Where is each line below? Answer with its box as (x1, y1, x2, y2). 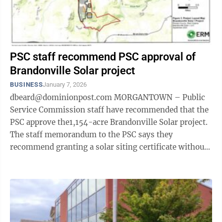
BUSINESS (10, 81, 43, 88)
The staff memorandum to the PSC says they (10, 130, 173, 139)
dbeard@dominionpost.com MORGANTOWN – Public (10, 93, 114, 102)
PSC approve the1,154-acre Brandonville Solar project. (10, 117, 208, 127)
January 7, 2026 (43, 81, 87, 88)
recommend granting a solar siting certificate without (10, 142, 207, 152)
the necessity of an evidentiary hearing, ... (10, 155, 163, 164)
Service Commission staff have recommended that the (10, 105, 209, 114)
